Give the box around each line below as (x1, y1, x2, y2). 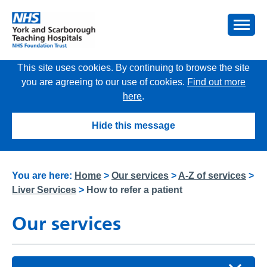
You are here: (12, 170, 74, 181)
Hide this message (92, 120, 175, 131)
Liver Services (12, 185, 76, 195)
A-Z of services (178, 170, 246, 181)
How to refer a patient (86, 185, 182, 195)
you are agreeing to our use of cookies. (21, 77, 187, 87)
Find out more (187, 77, 246, 87)
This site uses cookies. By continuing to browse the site (17, 63, 250, 73)
